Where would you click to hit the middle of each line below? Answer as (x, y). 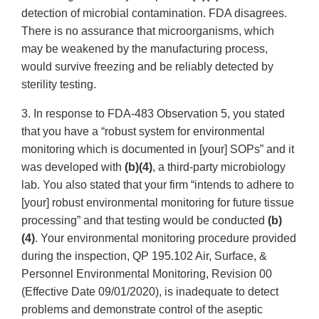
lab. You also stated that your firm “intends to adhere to (158, 185)
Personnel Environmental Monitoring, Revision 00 (147, 274)
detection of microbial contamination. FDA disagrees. (154, 14)
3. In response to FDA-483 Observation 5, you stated (153, 114)
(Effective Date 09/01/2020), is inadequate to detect (150, 292)
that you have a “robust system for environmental (143, 132)
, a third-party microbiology (219, 167)
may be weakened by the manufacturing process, (145, 49)
